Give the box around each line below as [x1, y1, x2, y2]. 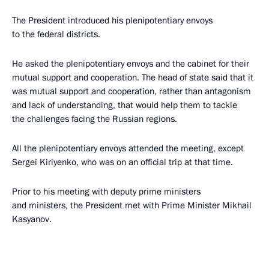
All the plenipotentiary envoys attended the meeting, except [12, 142, 244, 154]
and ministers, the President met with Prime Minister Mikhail [12, 199, 252, 211]
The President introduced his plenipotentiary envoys [12, 14, 213, 26]
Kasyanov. [12, 213, 52, 225]
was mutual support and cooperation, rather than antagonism [12, 85, 251, 97]
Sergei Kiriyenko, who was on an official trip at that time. [12, 156, 233, 168]
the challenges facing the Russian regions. [12, 112, 177, 125]
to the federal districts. [12, 28, 100, 40]
